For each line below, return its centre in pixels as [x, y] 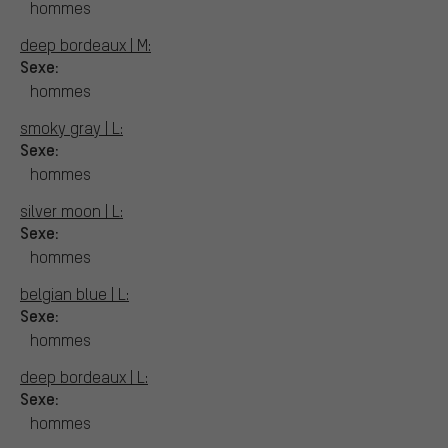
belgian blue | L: [74, 293]
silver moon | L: [71, 210]
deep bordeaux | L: [84, 376]
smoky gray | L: [71, 127]
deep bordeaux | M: [85, 44]
